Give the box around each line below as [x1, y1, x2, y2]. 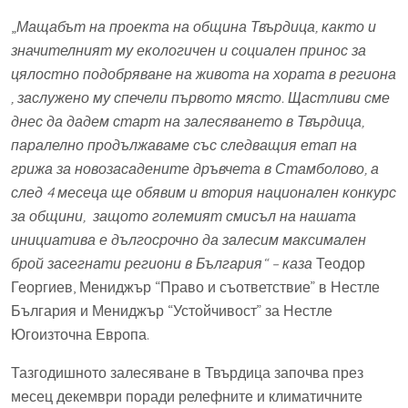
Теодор [316, 253, 365, 272]
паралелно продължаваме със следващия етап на [11, 135, 357, 154]
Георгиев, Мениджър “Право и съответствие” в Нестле [11, 277, 380, 296]
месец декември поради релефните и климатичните [11, 386, 362, 405]
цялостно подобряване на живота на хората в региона [11, 64, 396, 83]
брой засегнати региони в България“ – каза [11, 253, 316, 272]
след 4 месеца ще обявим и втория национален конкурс [11, 182, 396, 201]
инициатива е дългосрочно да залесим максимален [11, 229, 366, 249]
